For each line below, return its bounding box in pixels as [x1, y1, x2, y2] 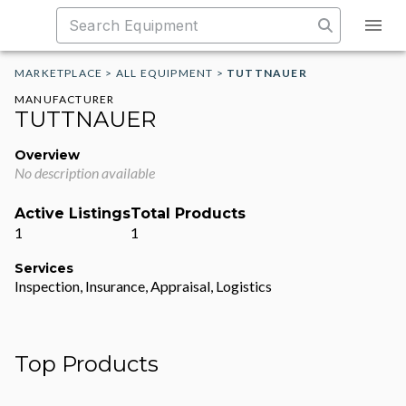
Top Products [14, 351, 159, 377]
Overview [14, 147, 80, 163]
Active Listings [14, 205, 130, 222]
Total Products [130, 205, 246, 222]
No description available [14, 164, 155, 181]
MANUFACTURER [14, 92, 115, 106]
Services [14, 260, 73, 276]
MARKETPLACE [14, 66, 103, 80]
